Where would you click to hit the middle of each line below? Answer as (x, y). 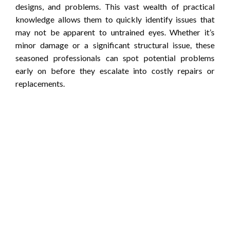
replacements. (40, 83)
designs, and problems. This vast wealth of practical (115, 6)
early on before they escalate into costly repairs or (115, 70)
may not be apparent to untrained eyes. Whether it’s (115, 32)
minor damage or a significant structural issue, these (115, 45)
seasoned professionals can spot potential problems (115, 57)
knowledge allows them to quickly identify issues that (115, 19)
